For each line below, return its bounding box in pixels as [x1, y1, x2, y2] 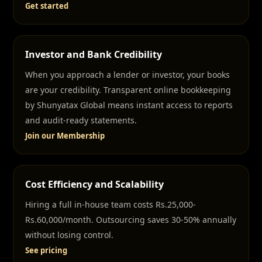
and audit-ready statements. [25, 115, 137, 126]
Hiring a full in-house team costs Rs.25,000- [25, 199, 196, 210]
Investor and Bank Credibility [25, 48, 162, 61]
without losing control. [25, 229, 113, 240]
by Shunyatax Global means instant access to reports [25, 99, 233, 111]
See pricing [25, 245, 67, 256]
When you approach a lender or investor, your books [25, 69, 230, 80]
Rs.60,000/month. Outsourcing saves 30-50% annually [25, 214, 236, 225]
